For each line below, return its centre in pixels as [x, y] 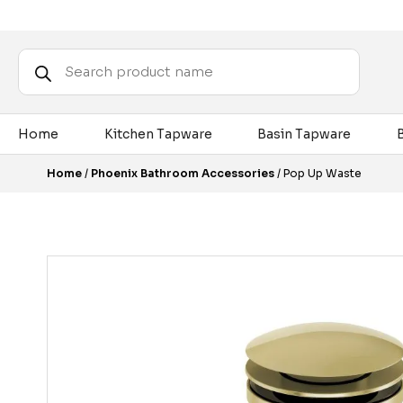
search [40, 67]
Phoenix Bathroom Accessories [183, 173]
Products [47, 55]
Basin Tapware [304, 134]
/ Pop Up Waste [318, 173]
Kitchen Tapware [158, 134]
